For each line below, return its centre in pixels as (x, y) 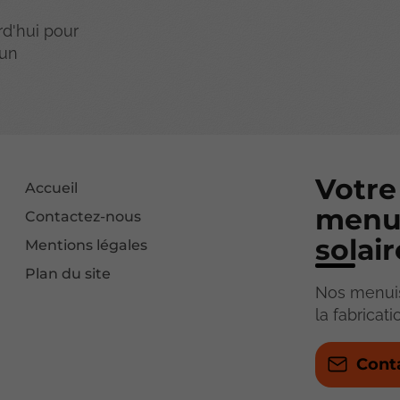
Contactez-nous (83, 217)
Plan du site (68, 274)
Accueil (52, 188)
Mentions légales (87, 245)
